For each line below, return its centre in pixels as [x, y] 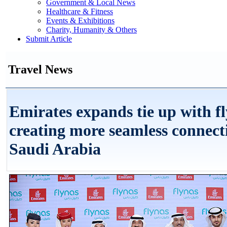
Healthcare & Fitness [80, 11]
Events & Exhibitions [80, 21]
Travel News [40, 69]
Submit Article [49, 39]
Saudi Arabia [55, 149]
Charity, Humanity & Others [91, 30]
